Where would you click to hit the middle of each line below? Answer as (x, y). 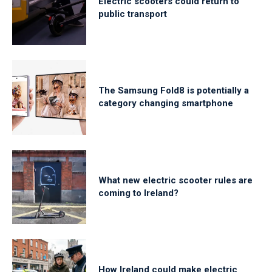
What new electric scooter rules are (176, 180)
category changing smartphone (166, 104)
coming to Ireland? (139, 193)
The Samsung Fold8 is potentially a (174, 91)
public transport (133, 14)
